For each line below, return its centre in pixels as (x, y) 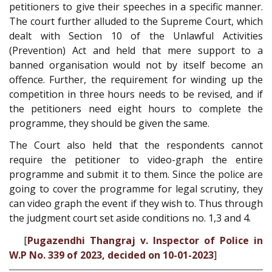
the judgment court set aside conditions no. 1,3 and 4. (130, 218)
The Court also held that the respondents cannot (136, 145)
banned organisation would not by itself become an (136, 65)
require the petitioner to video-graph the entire (136, 160)
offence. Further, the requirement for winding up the (136, 79)
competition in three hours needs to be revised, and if (136, 94)
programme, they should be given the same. (109, 123)
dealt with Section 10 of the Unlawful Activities (136, 36)
